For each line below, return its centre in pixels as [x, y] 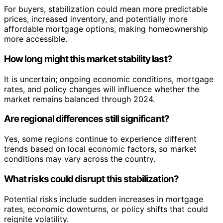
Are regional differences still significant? [87, 119]
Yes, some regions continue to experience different [100, 139]
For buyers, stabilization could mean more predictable [106, 9]
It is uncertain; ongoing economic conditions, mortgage [109, 79]
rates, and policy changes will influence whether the [102, 89]
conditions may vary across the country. [80, 159]
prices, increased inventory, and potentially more [96, 19]
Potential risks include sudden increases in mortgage [104, 199]
